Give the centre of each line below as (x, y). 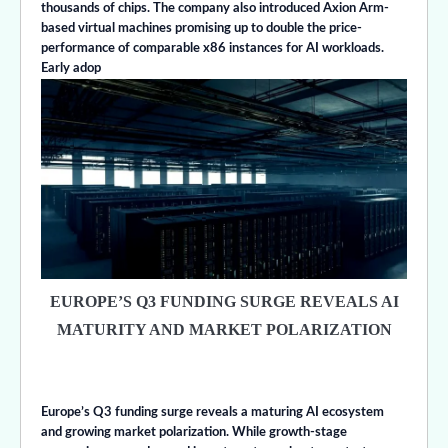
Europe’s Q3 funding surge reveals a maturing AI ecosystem (212, 413)
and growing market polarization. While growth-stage (194, 433)
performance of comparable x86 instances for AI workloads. (212, 49)
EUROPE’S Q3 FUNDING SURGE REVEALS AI (224, 302)
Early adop (71, 69)
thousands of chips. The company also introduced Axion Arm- (215, 9)
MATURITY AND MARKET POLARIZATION (224, 330)
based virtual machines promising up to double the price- (201, 29)
